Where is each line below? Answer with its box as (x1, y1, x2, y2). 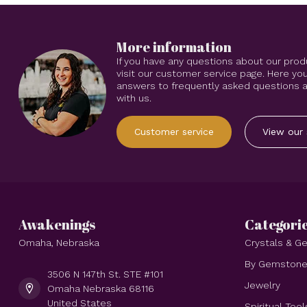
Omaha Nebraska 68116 (47, 282, 154, 294)
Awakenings (19, 214, 95, 234)
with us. (116, 93, 151, 103)
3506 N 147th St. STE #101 (47, 268, 163, 280)
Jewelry (245, 279, 280, 291)
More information (116, 38, 232, 56)
